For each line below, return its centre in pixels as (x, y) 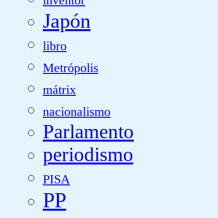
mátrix (59, 90)
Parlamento (88, 131)
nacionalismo (77, 111)
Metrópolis (71, 68)
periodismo (88, 154)
